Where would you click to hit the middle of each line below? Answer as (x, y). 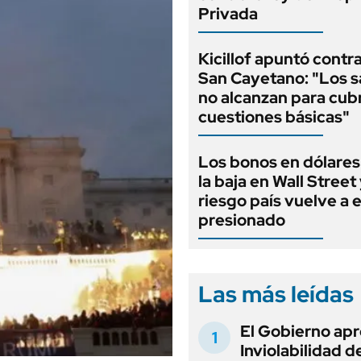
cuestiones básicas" (274, 117)
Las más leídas (276, 294)
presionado (242, 220)
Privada (228, 14)
